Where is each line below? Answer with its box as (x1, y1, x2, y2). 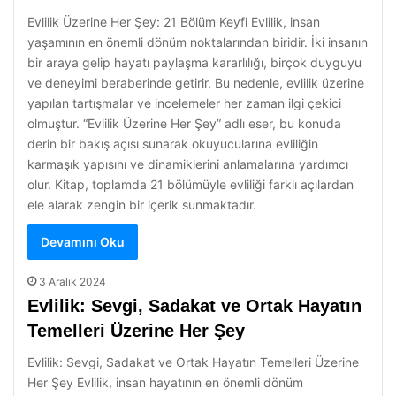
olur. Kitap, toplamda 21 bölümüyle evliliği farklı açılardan (27, 177, 354, 192)
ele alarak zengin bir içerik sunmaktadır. (27, 197, 256, 212)
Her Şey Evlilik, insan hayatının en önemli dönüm (27, 375, 303, 390)
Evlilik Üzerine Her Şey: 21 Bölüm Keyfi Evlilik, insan (27, 14, 320, 29)
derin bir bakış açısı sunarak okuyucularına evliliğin (27, 136, 318, 151)
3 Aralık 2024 (39, 275, 106, 288)
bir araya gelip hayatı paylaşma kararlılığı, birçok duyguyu (27, 55, 362, 70)
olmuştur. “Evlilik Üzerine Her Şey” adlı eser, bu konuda (27, 116, 341, 131)
